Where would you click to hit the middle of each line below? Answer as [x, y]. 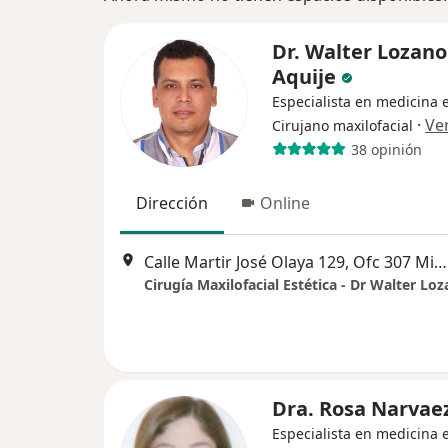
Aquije [304, 76]
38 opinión [386, 149]
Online [285, 203]
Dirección [172, 203]
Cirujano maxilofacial [342, 125]
